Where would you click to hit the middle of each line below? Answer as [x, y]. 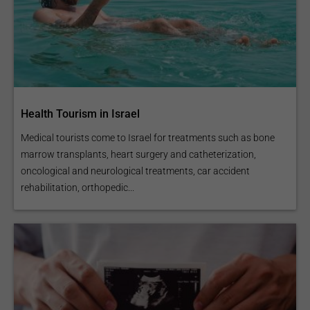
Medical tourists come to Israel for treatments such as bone [148, 138]
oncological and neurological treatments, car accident [135, 171]
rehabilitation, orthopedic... [77, 188]
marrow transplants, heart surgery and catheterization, [138, 155]
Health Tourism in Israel [80, 114]
